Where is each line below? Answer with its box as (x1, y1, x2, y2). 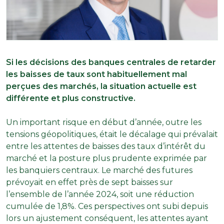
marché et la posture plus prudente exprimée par (6, 153, 207, 163)
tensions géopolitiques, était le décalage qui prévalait (6, 129, 218, 139)
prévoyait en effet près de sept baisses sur (6, 177, 173, 187)
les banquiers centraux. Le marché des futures (6, 165, 192, 175)
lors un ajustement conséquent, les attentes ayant (6, 213, 208, 223)
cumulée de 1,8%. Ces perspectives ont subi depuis (6, 201, 208, 211)
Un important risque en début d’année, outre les (6, 117, 201, 127)
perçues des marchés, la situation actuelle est (6, 81, 196, 91)
